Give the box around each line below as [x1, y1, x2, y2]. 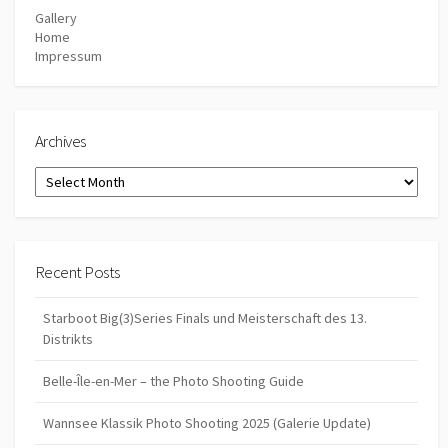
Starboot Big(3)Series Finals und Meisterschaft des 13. [43, 309, 367, 328]
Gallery [35, 9, 77, 28]
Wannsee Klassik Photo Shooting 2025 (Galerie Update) [43, 414, 371, 433]
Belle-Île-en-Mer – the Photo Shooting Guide [43, 372, 304, 391]
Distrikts [43, 330, 93, 349]
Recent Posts [35, 260, 120, 283]
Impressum [35, 47, 102, 66]
